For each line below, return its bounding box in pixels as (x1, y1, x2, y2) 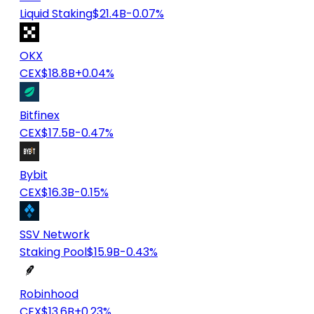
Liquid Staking (20, 6, 93, 22)
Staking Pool (20, 244, 87, 261)
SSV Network (20, 226, 90, 243)
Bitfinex (20, 107, 60, 124)
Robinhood (20, 286, 78, 303)
